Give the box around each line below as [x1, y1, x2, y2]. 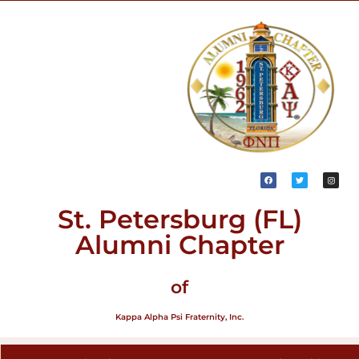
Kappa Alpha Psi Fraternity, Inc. [115, 312, 244, 322]
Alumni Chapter [75, 229, 284, 260]
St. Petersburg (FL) [57, 204, 302, 235]
